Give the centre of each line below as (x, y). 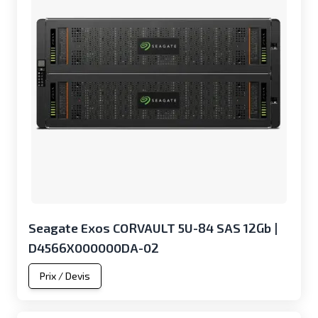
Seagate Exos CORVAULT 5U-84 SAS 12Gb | (153, 228)
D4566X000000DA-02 (94, 248)
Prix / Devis (65, 276)
